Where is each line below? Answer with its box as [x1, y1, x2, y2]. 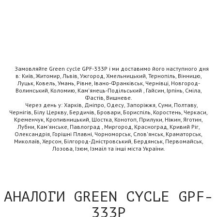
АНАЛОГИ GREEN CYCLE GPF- [4, 188, 213, 205]
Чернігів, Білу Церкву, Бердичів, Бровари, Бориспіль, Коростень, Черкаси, [9, 108, 208, 116]
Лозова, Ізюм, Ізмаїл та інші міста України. [52, 144, 165, 152]
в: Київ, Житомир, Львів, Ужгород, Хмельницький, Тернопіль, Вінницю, [15, 72, 202, 79]
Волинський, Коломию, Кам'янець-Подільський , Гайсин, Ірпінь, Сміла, [15, 86, 202, 94]
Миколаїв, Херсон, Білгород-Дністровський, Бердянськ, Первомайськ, [14, 137, 203, 145]
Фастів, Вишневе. [85, 93, 132, 101]
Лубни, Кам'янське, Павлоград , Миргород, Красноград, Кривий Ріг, [17, 123, 200, 130]
